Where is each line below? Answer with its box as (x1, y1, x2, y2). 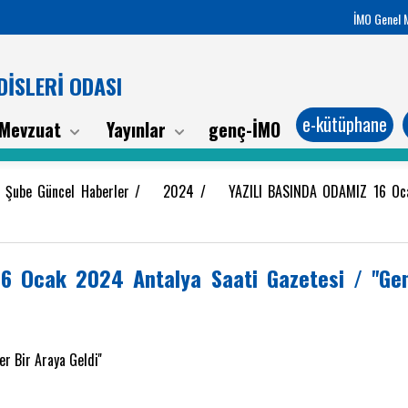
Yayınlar (107, 116, 166, 143)
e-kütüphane (302, 110, 387, 138)
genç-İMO (209, 116, 280, 143)
